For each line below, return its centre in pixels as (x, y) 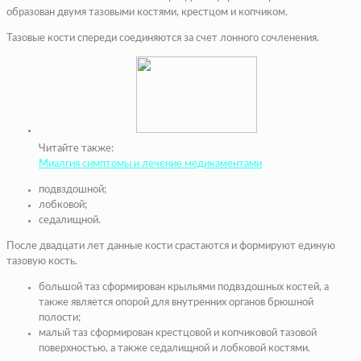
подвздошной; (73, 190)
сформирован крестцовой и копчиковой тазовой (202, 334)
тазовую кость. (42, 262)
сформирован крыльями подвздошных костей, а (214, 288)
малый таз (63, 334)
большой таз (69, 288)
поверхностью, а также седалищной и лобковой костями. (176, 349)
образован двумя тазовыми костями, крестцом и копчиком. (147, 13)
